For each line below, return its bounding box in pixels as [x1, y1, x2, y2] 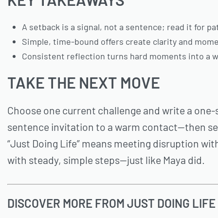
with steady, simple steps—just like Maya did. [7, 154, 205, 166]
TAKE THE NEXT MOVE [7, 73, 160, 92]
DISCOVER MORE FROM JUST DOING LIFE [7, 196, 216, 211]
